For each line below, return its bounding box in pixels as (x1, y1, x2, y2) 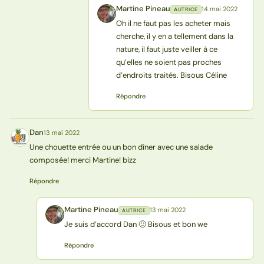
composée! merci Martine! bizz (29, 155, 136, 166)
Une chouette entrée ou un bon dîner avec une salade (29, 142, 213, 153)
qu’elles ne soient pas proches (115, 57, 222, 68)
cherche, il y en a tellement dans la (115, 31, 233, 42)
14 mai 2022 (201, 5, 237, 14)
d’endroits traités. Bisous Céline (115, 70, 227, 81)
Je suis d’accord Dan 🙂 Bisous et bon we (64, 219, 207, 230)
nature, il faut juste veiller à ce (115, 44, 217, 55)
